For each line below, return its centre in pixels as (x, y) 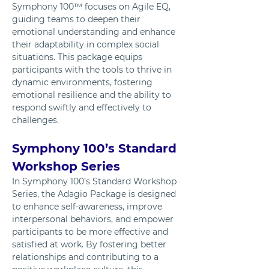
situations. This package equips (78, 57)
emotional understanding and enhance (95, 32)
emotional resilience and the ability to (93, 95)
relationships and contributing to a (86, 257)
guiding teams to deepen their (77, 20)
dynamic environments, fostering (83, 83)
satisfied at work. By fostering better (90, 245)
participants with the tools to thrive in (93, 70)
